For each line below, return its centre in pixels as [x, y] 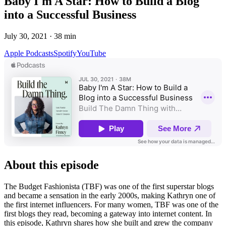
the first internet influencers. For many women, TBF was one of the [111, 204]
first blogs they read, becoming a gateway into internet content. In [108, 213]
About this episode [51, 165]
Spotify [65, 53]
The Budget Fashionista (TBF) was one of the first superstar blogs [109, 186]
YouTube [91, 53]
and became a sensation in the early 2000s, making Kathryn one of [110, 195]
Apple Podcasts [29, 53]
